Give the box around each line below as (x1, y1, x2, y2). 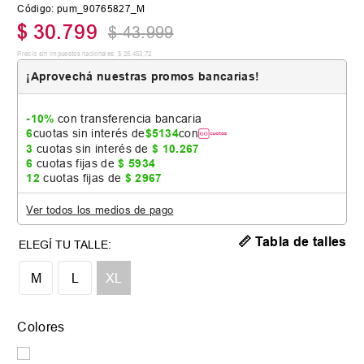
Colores (17, 318, 65, 334)
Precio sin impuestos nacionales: (17, 49, 116, 58)
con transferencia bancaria (54, 111, 202, 125)
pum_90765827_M (57, 2, 145, 15)
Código (17, 2, 52, 15)
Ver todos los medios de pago (26, 202, 174, 216)
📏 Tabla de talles (238, 233, 347, 249)
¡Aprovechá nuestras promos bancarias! (26, 69, 260, 83)
